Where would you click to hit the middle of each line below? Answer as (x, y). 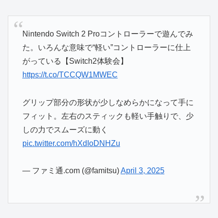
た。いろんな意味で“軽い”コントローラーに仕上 (106, 47)
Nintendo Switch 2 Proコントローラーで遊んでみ (108, 34)
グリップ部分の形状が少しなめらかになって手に (108, 102)
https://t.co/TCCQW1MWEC (70, 74)
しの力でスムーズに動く (65, 129)
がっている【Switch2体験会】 (75, 61)
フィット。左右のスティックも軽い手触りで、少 (108, 116)
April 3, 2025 (142, 171)
